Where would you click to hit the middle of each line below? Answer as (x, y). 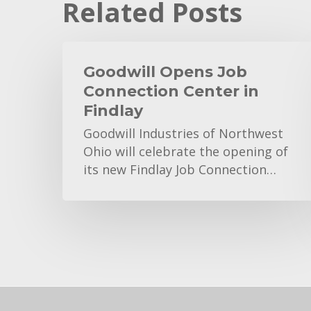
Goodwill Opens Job (165, 72)
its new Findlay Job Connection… (180, 170)
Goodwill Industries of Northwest (183, 134)
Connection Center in (171, 92)
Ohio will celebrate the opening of (186, 152)
